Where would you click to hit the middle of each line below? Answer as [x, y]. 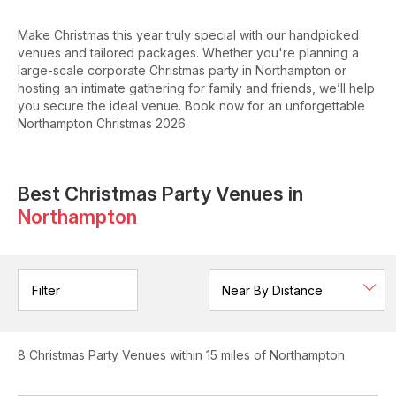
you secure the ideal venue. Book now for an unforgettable [191, 106]
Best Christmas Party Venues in [160, 194]
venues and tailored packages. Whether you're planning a [188, 53]
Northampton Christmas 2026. [103, 123]
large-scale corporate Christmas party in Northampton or [182, 70]
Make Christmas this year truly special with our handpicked [188, 35]
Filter [46, 290]
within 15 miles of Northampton [257, 355]
